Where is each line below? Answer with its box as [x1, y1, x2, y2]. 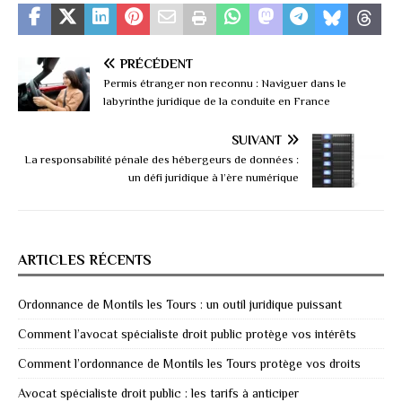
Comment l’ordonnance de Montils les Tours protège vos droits [18, 355, 361, 371]
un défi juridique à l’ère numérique [128, 170, 299, 184]
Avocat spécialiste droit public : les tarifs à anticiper [18, 385, 299, 400]
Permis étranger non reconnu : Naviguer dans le [103, 75, 346, 90]
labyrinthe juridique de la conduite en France [103, 93, 330, 108]
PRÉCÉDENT [120, 56, 193, 71]
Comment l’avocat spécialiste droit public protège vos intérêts [18, 326, 356, 341]
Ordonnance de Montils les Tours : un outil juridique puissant [18, 296, 342, 311]
